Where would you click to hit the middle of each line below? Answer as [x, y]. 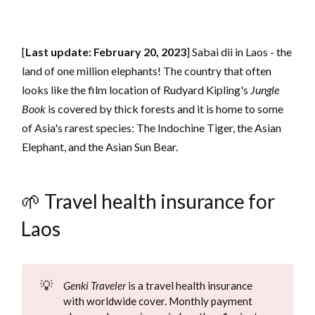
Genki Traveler [94, 285]
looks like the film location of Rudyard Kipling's [136, 90]
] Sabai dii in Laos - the [239, 52]
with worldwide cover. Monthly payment [157, 301]
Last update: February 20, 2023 [106, 52]
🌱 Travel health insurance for [148, 201]
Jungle [265, 90]
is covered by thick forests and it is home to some [165, 109]
